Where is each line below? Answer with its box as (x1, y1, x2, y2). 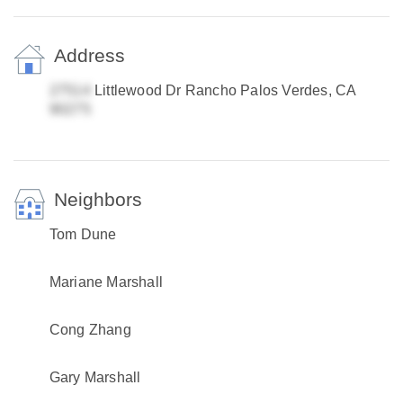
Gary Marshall (49, 370, 141, 385)
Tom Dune (49, 227, 117, 242)
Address (53, 45, 125, 66)
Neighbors (53, 189, 142, 210)
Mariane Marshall (49, 274, 164, 290)
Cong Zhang (49, 322, 131, 337)
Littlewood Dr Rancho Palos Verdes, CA (90, 83, 356, 98)
